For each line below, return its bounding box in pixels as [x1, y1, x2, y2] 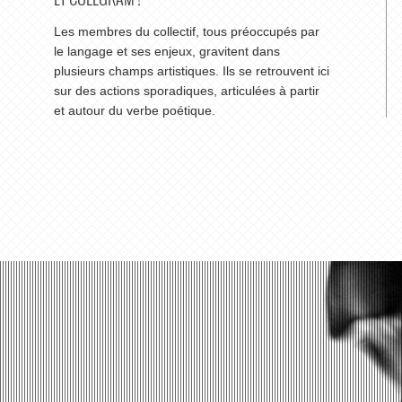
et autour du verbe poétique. [54, 103, 215, 118]
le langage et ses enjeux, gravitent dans [54, 44, 280, 58]
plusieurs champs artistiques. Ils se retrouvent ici [54, 64, 329, 78]
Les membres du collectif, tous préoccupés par [54, 24, 319, 39]
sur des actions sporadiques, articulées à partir [54, 83, 319, 98]
